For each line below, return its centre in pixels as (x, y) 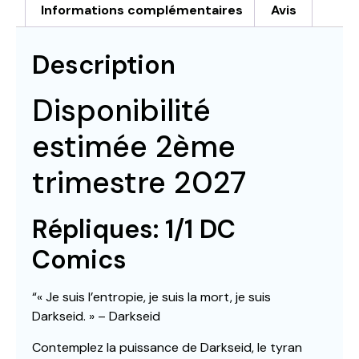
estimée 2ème (134, 147)
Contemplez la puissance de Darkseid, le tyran (167, 347)
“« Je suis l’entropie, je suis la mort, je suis (151, 297)
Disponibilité (121, 111)
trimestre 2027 (139, 183)
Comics (79, 260)
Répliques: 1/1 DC (134, 230)
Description (104, 65)
